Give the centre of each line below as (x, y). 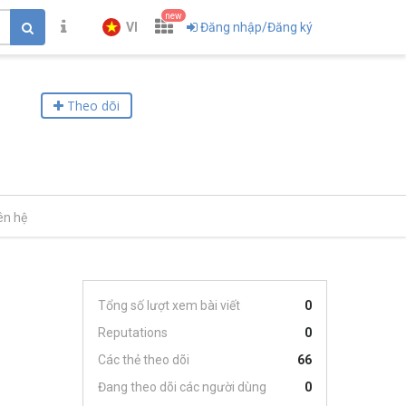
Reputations (133, 333)
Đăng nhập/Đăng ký (256, 27)
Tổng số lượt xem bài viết (169, 305)
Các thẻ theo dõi (144, 360)
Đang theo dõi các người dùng (182, 387)
